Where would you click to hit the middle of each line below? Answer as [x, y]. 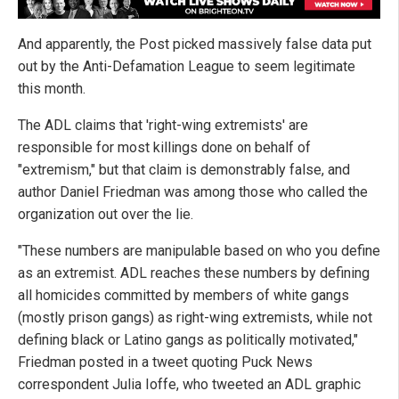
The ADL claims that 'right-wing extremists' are [163, 126]
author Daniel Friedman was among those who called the [193, 192]
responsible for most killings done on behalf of [164, 148]
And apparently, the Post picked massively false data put [195, 45]
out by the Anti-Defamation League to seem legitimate [187, 67]
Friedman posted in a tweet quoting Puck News [165, 362]
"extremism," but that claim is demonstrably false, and [184, 170]
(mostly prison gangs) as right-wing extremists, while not [195, 318]
